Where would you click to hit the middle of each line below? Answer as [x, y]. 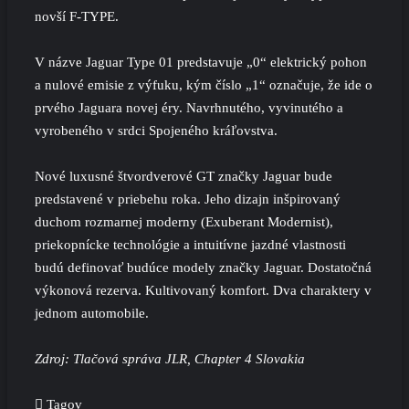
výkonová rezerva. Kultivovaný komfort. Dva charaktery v [203, 291]
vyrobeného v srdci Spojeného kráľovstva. [156, 131]
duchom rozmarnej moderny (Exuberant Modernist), [184, 222]
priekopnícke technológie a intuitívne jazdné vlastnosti [190, 245]
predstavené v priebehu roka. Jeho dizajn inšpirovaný [188, 199]
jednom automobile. [92, 314]
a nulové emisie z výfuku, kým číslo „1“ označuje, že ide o [204, 85]
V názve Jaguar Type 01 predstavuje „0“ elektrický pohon [201, 63]
